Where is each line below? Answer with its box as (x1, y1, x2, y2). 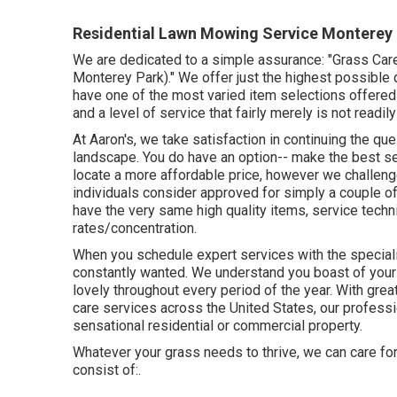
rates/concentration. (73, 219, 197, 237)
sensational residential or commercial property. (73, 316, 362, 334)
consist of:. (73, 361, 141, 378)
